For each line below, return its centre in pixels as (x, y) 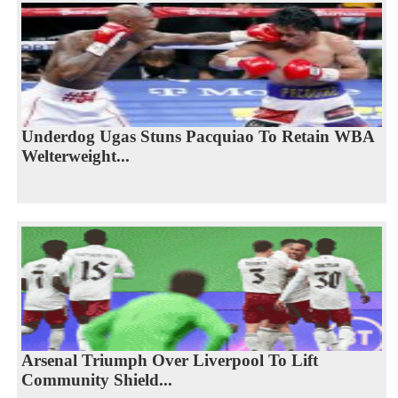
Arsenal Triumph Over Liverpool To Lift (169, 360)
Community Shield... (96, 379)
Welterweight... (75, 155)
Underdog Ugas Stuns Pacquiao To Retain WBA (198, 136)
